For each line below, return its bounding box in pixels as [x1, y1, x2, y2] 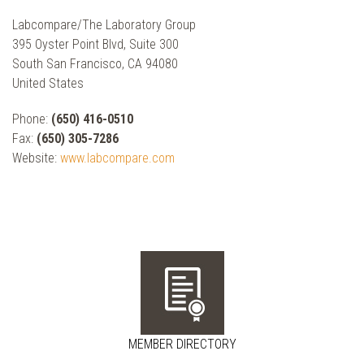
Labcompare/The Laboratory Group [12, 16, 196, 32]
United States [12, 75, 84, 91]
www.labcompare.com [60, 149, 175, 166]
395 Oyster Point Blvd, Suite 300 [12, 36, 179, 52]
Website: [12, 149, 60, 166]
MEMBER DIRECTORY [128, 336, 236, 352]
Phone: [12, 110, 51, 127]
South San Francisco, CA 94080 [12, 55, 178, 71]
